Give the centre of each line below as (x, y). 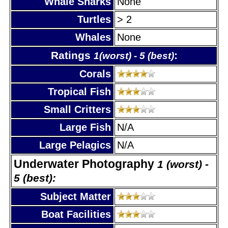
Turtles (94, 19)
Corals (95, 74)
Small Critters (77, 109)
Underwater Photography (85, 164)
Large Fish (85, 127)
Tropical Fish (79, 91)
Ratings (72, 55)
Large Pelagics (75, 145)
